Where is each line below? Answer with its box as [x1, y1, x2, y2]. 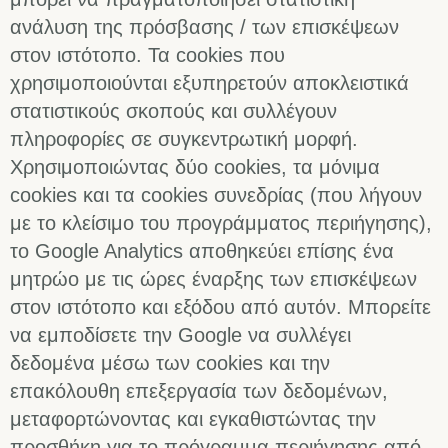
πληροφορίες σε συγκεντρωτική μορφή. [10, 128, 358, 151]
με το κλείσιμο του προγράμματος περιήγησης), [10, 212, 432, 235]
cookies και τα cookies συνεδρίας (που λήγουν [10, 184, 422, 207]
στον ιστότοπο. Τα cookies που [10, 44, 285, 67]
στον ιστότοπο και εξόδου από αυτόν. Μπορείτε [10, 296, 431, 319]
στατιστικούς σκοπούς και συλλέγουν [10, 100, 337, 123]
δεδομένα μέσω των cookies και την [10, 352, 330, 375]
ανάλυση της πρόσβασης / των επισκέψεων [10, 16, 399, 39]
